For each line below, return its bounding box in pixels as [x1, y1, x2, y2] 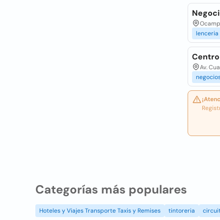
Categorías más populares [35, 182, 187, 197]
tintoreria [168, 207, 195, 215]
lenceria [195, 29, 219, 37]
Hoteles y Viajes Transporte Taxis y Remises [39, 207, 161, 215]
